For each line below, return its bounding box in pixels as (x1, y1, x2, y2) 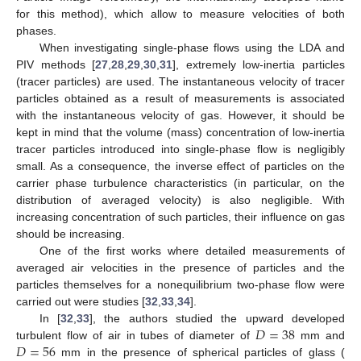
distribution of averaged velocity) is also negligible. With (16, 193, 345, 207)
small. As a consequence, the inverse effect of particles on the (16, 160, 345, 173)
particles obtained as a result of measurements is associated (16, 92, 345, 106)
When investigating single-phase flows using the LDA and (39, 41, 345, 55)
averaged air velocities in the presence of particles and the (16, 261, 345, 275)
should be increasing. (16, 227, 125, 241)
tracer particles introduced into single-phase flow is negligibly (16, 143, 345, 156)
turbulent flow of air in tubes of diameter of (16, 329, 256, 342)
